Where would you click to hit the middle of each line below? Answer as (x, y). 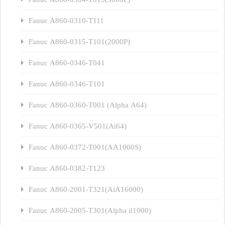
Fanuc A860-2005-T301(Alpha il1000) (90, 210)
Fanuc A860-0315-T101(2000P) (80, 42)
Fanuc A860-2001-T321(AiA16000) (86, 189)
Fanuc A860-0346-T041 (67, 63)
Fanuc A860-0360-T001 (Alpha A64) (88, 105)
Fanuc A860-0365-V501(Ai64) (78, 126)
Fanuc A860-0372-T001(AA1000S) (85, 147)
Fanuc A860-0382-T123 (67, 168)
